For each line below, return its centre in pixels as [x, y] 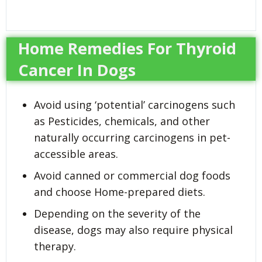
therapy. [55, 246]
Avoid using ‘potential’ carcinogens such [135, 104]
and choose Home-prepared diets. [120, 192]
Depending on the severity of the [117, 213]
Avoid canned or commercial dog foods [132, 175]
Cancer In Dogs [77, 70]
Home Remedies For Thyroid [127, 48]
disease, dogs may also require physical [133, 230]
